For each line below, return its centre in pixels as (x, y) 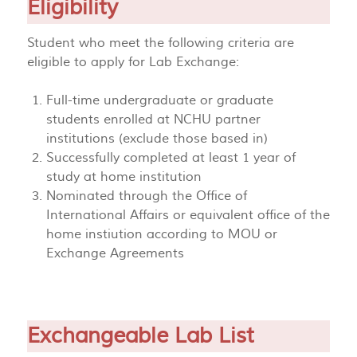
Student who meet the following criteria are (161, 43)
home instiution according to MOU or (162, 234)
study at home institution (124, 177)
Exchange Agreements (115, 253)
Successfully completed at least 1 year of (171, 157)
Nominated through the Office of (147, 196)
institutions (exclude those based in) (157, 138)
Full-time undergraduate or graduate (160, 100)
